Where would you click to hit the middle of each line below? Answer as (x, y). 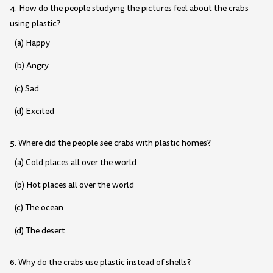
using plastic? (35, 24)
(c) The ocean (39, 208)
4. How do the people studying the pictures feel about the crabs (129, 9)
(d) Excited (34, 111)
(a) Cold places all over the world (75, 162)
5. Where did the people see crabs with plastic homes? (110, 143)
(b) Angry (31, 66)
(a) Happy (32, 43)
